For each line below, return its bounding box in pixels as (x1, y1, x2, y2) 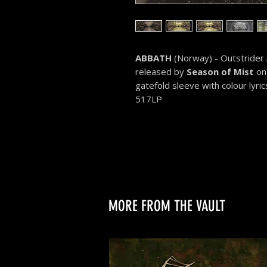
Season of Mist (187, 66, 254, 77)
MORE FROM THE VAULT (108, 197, 225, 215)
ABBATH (135, 52, 172, 64)
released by (135, 66, 187, 77)
